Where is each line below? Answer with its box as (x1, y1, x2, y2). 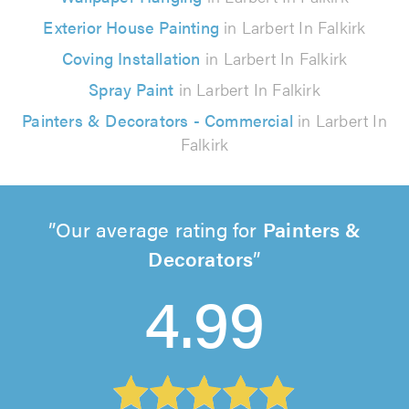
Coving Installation (61, 46, 201, 69)
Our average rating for (56, 214, 263, 243)
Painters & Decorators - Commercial (22, 108, 293, 131)
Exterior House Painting (43, 15, 220, 38)
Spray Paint (89, 77, 174, 100)
